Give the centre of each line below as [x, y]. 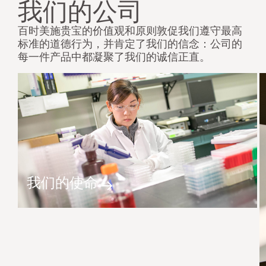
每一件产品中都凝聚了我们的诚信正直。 [114, 58]
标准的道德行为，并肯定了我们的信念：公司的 [130, 45]
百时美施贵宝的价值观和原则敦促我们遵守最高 [130, 32]
